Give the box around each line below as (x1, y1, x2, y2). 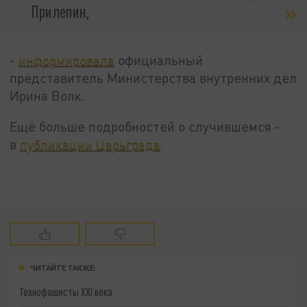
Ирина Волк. (10, 87, 86, 103)
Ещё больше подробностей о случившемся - (10, 119, 281, 135)
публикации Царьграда (20, 136, 161, 153)
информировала (19, 51, 115, 68)
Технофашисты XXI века (19, 284, 113, 298)
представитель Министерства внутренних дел (10, 69, 297, 86)
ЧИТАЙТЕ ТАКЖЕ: (31, 262, 96, 272)
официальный (114, 51, 204, 68)
